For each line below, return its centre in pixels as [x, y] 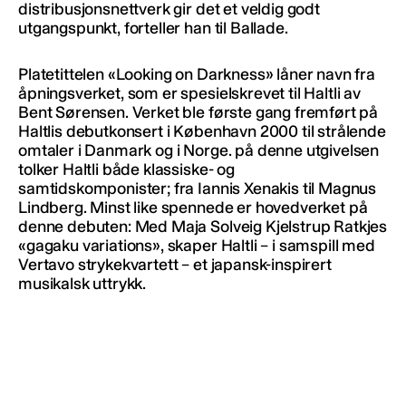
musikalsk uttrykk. [82, 283]
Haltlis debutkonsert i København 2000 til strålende [202, 131]
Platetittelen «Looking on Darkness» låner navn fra [197, 74]
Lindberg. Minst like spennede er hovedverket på [193, 207]
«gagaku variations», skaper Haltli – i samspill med [197, 245]
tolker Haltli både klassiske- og [126, 169]
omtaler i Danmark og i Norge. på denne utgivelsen [199, 150]
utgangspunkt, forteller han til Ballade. [153, 28]
